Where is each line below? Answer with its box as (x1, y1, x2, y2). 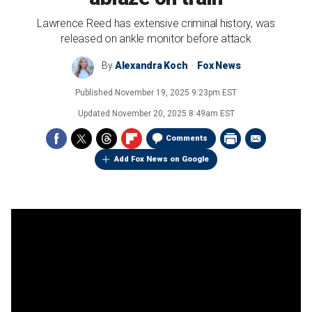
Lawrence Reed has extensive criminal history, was (37, 17, 275, 30)
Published (75, 88, 115, 97)
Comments (166, 134, 208, 143)
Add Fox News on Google (114, 155, 209, 164)
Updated (77, 109, 112, 118)
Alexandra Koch (114, 60, 188, 71)
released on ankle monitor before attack (61, 32, 251, 45)
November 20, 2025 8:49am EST (111, 109, 235, 118)
